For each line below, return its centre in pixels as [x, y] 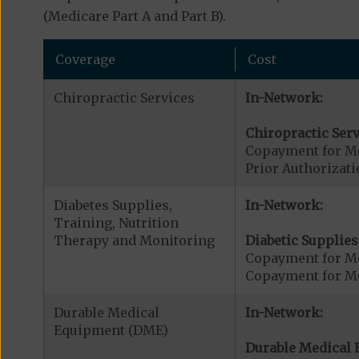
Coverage [85, 59]
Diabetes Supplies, [113, 205]
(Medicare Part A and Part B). [134, 16]
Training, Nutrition [116, 222]
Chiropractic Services [124, 97]
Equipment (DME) [111, 330]
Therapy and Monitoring [134, 240]
